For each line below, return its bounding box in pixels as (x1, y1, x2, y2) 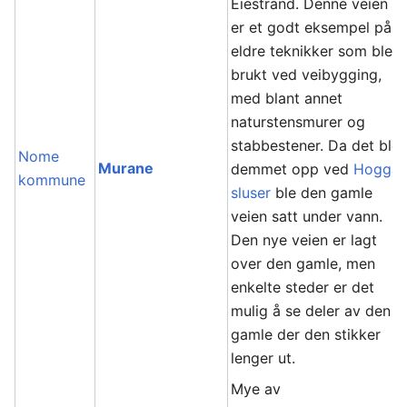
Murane (98, 159, 154, 177)
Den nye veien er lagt (231, 231, 378, 249)
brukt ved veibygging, (231, 65, 382, 84)
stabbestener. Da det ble (231, 136, 401, 154)
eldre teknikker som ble (231, 42, 393, 60)
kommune (18, 171, 86, 189)
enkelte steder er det (231, 278, 375, 296)
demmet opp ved (231, 160, 354, 178)
